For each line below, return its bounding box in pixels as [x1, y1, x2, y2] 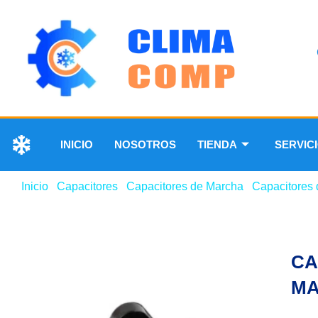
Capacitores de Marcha [126, 180, 243, 192]
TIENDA [197, 138, 237, 150]
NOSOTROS [114, 138, 176, 150]
